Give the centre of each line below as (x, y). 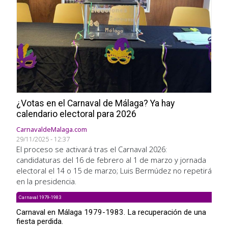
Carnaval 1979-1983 (40, 197)
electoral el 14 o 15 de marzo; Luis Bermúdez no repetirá (114, 171)
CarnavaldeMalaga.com (52, 130)
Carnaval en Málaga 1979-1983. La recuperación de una (111, 212)
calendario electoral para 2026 (76, 114)
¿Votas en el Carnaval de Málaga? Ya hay (95, 104)
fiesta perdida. (40, 222)
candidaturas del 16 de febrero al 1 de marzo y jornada (111, 160)
